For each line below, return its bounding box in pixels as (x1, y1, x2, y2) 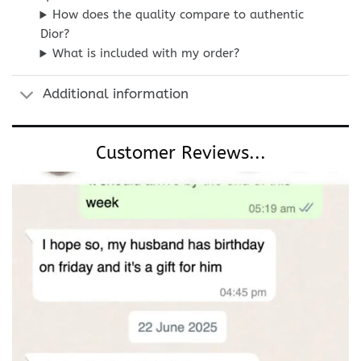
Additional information (42, 86, 189, 102)
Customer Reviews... (95, 143, 266, 164)
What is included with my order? (52, 46, 240, 61)
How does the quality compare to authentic (52, 7, 305, 23)
